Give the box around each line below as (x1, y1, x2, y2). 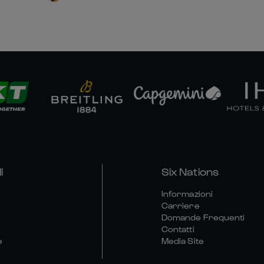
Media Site (161, 236, 204, 246)
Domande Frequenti (161, 212, 245, 222)
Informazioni (161, 189, 213, 199)
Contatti (161, 224, 194, 234)
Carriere (161, 200, 200, 210)
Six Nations (161, 165, 219, 177)
